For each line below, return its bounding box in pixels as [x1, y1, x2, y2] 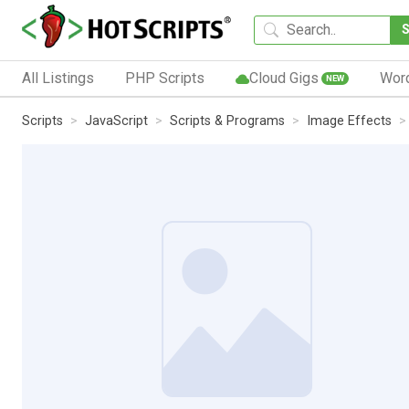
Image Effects [307, 112, 392, 129]
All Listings [22, 68, 94, 87]
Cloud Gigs [248, 68, 319, 87]
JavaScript [85, 112, 148, 129]
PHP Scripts [124, 68, 204, 87]
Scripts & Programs [170, 112, 285, 129]
